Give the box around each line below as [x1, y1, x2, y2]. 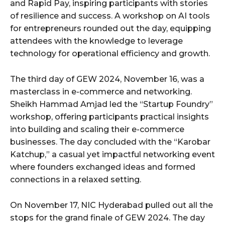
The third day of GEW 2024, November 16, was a [10, 74, 204, 84]
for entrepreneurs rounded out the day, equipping [10, 24, 211, 34]
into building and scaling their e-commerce [10, 125, 184, 135]
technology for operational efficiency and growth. [10, 49, 210, 59]
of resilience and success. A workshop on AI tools [10, 11, 210, 21]
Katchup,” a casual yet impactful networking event [10, 150, 215, 160]
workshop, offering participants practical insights [10, 112, 209, 122]
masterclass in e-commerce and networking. [10, 87, 192, 97]
